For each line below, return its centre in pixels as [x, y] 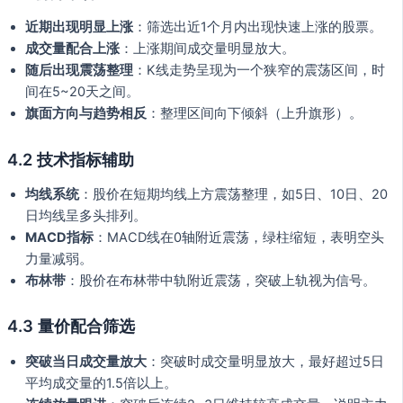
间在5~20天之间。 [82, 92]
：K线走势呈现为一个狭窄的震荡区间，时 [259, 71]
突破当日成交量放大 [86, 361]
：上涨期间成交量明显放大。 [207, 49]
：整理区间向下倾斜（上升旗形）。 [255, 114]
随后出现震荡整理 [79, 71]
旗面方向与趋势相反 [86, 114]
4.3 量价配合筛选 [71, 326]
